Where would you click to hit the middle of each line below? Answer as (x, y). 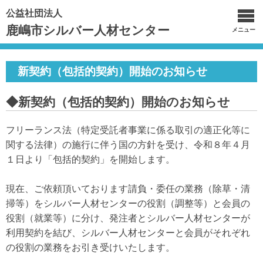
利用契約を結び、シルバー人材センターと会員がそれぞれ (128, 233)
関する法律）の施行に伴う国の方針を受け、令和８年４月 (128, 145)
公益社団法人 (34, 13)
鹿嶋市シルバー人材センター (88, 30)
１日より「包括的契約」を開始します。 (90, 159)
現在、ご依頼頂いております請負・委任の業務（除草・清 (128, 189)
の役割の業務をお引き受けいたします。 (90, 247)
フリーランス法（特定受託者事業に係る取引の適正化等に (128, 130)
